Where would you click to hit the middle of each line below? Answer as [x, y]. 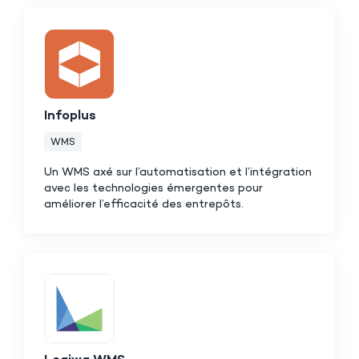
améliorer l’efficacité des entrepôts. [144, 204]
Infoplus [70, 116]
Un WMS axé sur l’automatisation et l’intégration [178, 172]
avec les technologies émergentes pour [153, 188]
